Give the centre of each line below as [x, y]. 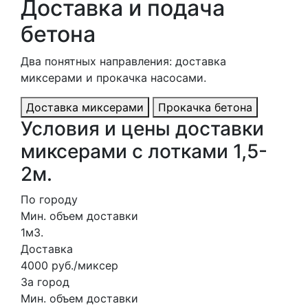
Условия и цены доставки [142, 128]
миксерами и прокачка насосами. [113, 77]
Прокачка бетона [205, 107]
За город [45, 282]
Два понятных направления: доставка [123, 61]
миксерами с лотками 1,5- [144, 151]
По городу [49, 199]
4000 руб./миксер [69, 265]
